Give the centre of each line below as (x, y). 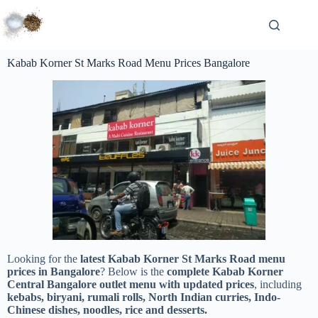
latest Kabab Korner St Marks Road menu (183, 258)
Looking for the (44, 258)
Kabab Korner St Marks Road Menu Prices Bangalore (128, 63)
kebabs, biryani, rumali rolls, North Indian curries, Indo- (144, 297)
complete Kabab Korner (225, 271)
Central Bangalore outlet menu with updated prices (131, 284)
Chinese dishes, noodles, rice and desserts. (107, 309)
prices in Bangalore (54, 271)
